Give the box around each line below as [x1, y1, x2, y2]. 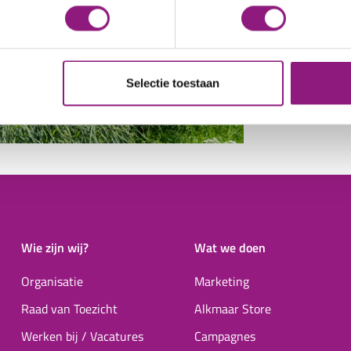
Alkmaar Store [194, 299, 271, 318]
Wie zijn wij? [20, 237, 89, 257]
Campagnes [194, 326, 255, 346]
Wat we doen [194, 237, 266, 257]
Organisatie [20, 271, 83, 291]
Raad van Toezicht [20, 299, 118, 318]
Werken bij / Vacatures [20, 326, 143, 346]
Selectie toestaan [126, 76, 220, 90]
